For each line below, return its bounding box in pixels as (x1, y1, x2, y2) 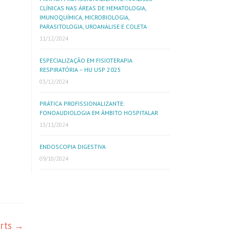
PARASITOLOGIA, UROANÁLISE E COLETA (40, 23, 147, 30)
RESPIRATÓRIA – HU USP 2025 (40, 66, 121, 73)
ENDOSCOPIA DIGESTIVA (40, 143, 106, 150)
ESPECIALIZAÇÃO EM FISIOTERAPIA (40, 56, 132, 64)
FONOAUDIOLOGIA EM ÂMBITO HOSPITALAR (40, 109, 158, 117)
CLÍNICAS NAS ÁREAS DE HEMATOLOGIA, (40, 4, 146, 12)
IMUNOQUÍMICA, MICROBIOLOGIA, (40, 13, 129, 21)
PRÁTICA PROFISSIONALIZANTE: (40, 100, 125, 107)
